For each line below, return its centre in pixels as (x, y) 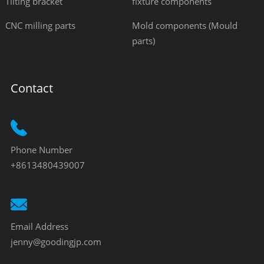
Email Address (39, 226)
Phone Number (41, 150)
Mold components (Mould (184, 25)
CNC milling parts (40, 25)
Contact (32, 88)
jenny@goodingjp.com (56, 242)
